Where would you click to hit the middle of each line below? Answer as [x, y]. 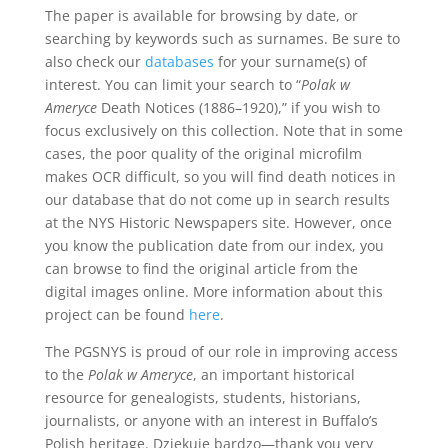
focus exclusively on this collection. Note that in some [223, 130]
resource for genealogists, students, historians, [202, 397]
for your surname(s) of [290, 61]
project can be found [116, 314]
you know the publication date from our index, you [214, 245]
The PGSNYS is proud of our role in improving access [221, 351]
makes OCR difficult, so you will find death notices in [220, 176]
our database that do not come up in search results [217, 199]
